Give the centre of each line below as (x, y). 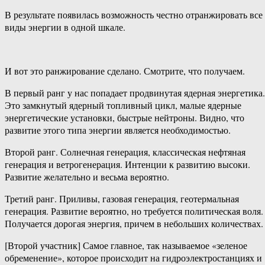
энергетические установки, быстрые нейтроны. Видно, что (125, 118)
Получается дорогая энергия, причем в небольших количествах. (134, 224)
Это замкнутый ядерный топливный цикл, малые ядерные (123, 105)
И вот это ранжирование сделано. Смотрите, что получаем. (125, 71)
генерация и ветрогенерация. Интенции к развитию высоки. (127, 164)
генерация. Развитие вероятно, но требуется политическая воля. (134, 211)
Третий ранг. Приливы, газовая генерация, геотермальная (122, 199)
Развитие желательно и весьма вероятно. (87, 177)
